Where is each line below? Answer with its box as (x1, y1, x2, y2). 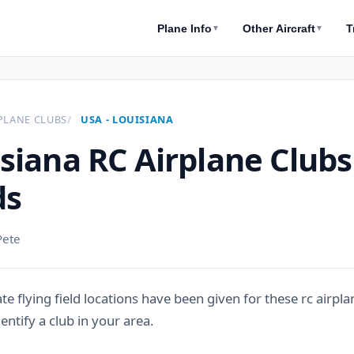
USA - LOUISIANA (81, 112, 174, 126)
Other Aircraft (243, 21, 316, 35)
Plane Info (157, 21, 213, 35)
